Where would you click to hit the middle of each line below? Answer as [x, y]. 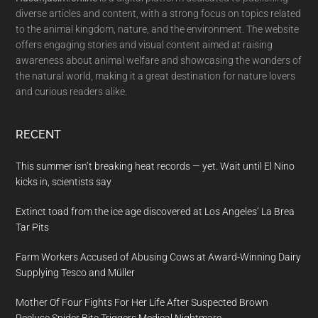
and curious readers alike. [72, 92]
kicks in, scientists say [64, 182]
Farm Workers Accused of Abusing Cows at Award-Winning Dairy [159, 257]
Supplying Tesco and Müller [76, 273]
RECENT [39, 135]
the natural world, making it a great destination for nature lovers [156, 76]
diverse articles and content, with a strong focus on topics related [159, 13]
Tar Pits [33, 227]
